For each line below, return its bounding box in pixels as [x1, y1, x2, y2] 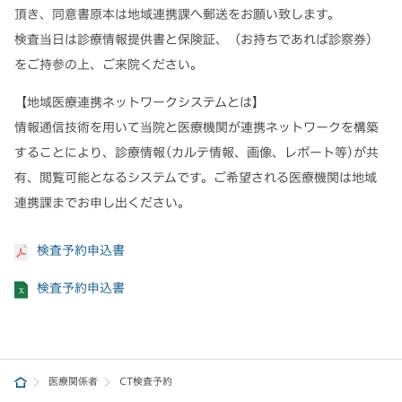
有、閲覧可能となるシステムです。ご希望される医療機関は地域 [14, 171, 377, 184]
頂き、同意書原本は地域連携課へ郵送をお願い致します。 [14, 8, 340, 21]
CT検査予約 [119, 376, 172, 386]
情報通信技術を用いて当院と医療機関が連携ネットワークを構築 [14, 121, 379, 134]
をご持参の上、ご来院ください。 [14, 58, 203, 71]
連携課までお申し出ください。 [14, 197, 190, 209]
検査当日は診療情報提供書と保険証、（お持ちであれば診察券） [14, 33, 379, 46]
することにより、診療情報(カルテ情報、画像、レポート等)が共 [14, 146, 379, 159]
